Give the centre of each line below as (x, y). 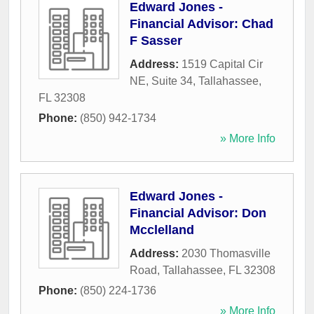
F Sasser (156, 41)
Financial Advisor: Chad (202, 24)
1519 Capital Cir (222, 64)
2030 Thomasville (226, 254)
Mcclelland (162, 230)
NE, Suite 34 (161, 81)
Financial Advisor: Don (198, 213)
